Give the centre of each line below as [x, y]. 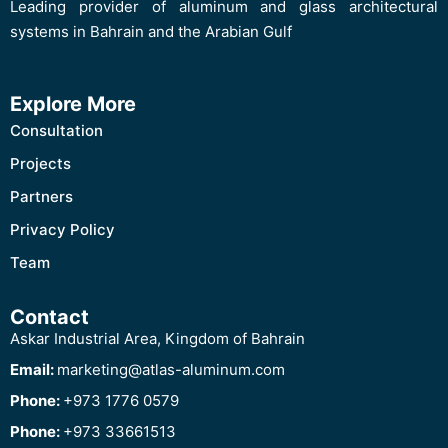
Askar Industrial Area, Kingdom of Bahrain [157, 338]
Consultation [56, 130]
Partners [41, 196]
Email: [33, 369]
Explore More [73, 104]
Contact [49, 317]
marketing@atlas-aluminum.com [171, 369]
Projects [40, 163]
